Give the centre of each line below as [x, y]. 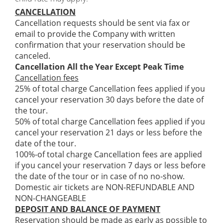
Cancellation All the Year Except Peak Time [99, 67]
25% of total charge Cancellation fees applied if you [110, 89]
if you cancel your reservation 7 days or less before [110, 165]
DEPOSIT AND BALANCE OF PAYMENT [88, 209]
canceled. [33, 56]
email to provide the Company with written [95, 34]
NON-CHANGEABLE [51, 198]
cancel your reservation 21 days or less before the [109, 132]
